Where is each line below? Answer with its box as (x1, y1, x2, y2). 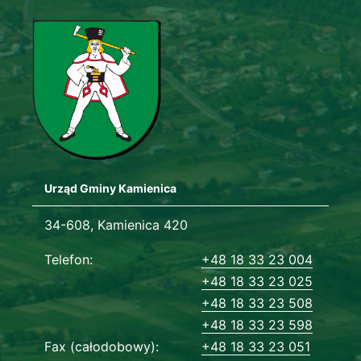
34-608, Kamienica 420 (44, 216, 188, 233)
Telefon (44, 251, 89, 268)
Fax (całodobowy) (44, 338, 156, 355)
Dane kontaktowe (31, 245, 124, 259)
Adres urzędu (31, 215, 102, 230)
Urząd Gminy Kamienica (44, 180, 176, 195)
